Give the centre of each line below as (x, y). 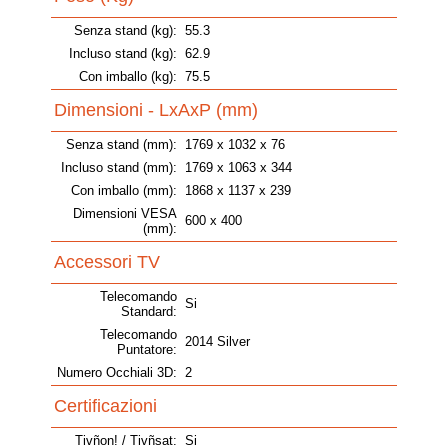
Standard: (149, 312)
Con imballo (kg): (128, 77)
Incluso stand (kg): (123, 54)
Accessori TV (107, 262)
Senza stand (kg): (125, 31)
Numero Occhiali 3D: (117, 373)
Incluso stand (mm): (119, 168)
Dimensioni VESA (125, 214)
